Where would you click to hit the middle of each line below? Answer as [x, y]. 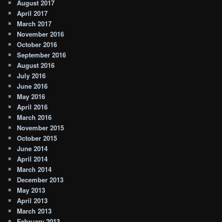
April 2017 [32, 13]
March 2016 [34, 117]
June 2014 [32, 149]
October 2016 [37, 45]
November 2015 [41, 128]
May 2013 [31, 190]
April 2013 [32, 201]
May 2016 [31, 97]
